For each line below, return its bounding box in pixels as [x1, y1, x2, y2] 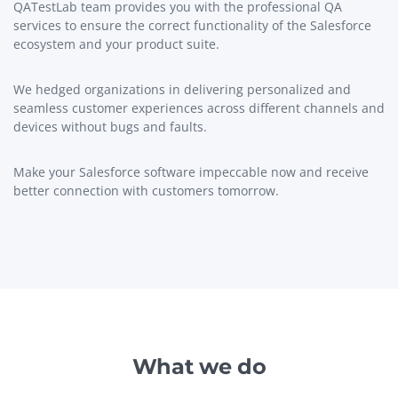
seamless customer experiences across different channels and [13, 99, 385, 116]
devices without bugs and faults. [13, 117, 207, 135]
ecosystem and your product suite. [13, 35, 219, 52]
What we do [131, 353, 267, 379]
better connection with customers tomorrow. [13, 181, 279, 199]
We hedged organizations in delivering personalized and [13, 80, 351, 98]
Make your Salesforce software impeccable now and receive [13, 163, 369, 180]
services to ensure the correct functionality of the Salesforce [13, 16, 371, 34]
